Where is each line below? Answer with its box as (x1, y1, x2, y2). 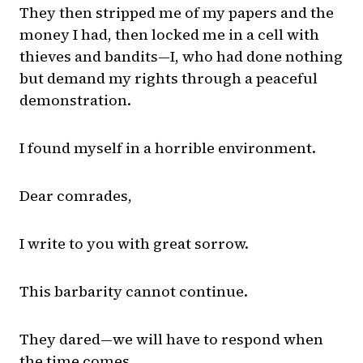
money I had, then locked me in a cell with (19, 24, 319, 45)
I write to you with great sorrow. (19, 233, 249, 254)
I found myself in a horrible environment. (19, 138, 316, 159)
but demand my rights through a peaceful (19, 68, 318, 89)
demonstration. (19, 90, 131, 111)
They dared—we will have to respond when (19, 329, 323, 350)
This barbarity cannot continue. (19, 281, 248, 302)
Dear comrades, (19, 186, 132, 207)
